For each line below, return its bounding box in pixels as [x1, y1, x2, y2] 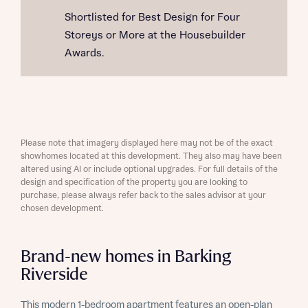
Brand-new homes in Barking [21, 247, 231, 266]
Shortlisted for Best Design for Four [65, 12, 240, 23]
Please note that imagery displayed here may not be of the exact [21, 139, 273, 148]
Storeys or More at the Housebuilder [65, 30, 245, 41]
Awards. [65, 47, 104, 59]
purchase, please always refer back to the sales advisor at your [21, 191, 266, 200]
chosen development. [21, 204, 104, 213]
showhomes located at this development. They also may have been [21, 152, 282, 161]
